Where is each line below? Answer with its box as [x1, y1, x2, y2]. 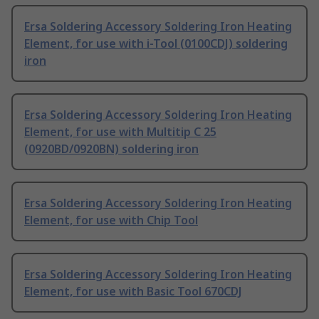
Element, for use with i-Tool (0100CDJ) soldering [24, 36, 288, 52]
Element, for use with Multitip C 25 [24, 124, 216, 140]
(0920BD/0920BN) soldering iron [24, 141, 199, 157]
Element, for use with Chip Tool [24, 212, 198, 229]
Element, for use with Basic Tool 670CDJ [24, 283, 242, 300]
